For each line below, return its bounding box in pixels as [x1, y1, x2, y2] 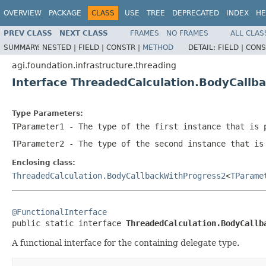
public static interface [12, 218, 126, 228]
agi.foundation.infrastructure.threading [12, 60, 176, 70]
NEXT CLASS [59, 28, 108, 37]
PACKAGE [49, 9, 81, 17]
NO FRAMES [166, 28, 208, 37]
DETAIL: [188, 43, 218, 52]
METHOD [142, 43, 173, 52]
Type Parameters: [12, 109, 83, 118]
